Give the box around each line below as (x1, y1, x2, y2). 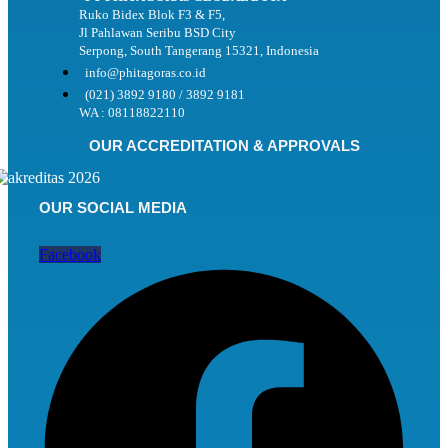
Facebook (39, 246, 101, 263)
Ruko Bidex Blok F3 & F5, (79, 6, 225, 22)
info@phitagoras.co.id (85, 64, 206, 80)
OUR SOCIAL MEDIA (39, 199, 187, 216)
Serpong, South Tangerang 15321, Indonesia (79, 42, 319, 58)
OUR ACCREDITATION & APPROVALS (88, 136, 360, 154)
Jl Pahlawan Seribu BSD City (79, 24, 236, 40)
